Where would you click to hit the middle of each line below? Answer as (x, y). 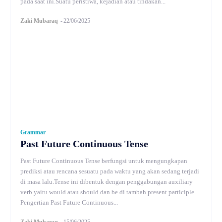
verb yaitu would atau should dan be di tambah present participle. (108, 192)
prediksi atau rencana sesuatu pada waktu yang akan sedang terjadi (110, 171)
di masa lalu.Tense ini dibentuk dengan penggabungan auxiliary (107, 181)
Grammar (33, 132)
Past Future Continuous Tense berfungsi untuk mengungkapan (104, 161)
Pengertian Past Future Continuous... (69, 202)
